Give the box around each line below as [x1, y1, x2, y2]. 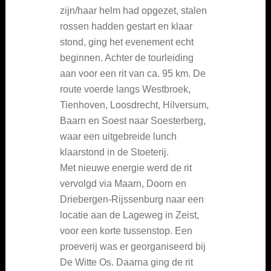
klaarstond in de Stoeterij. [60, 147, 169, 158]
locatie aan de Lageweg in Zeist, [60, 210, 199, 221]
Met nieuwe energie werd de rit [60, 163, 192, 174]
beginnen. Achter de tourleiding [60, 53, 194, 64]
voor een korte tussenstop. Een [60, 226, 192, 237]
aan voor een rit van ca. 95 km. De [60, 68, 206, 79]
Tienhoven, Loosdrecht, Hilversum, [60, 100, 209, 111]
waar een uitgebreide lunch [60, 131, 177, 142]
